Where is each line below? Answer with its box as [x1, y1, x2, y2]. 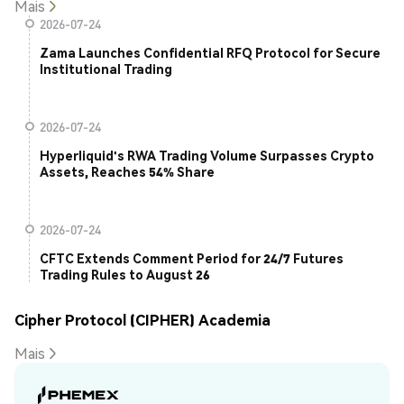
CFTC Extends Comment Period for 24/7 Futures [40, 250, 344, 267]
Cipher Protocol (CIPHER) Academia [14, 309, 271, 329]
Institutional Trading [40, 60, 172, 78]
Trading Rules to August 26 [40, 266, 210, 283]
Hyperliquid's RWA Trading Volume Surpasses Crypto [40, 147, 374, 164]
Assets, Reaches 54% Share [40, 163, 215, 180]
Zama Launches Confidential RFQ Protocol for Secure [40, 44, 381, 61]
